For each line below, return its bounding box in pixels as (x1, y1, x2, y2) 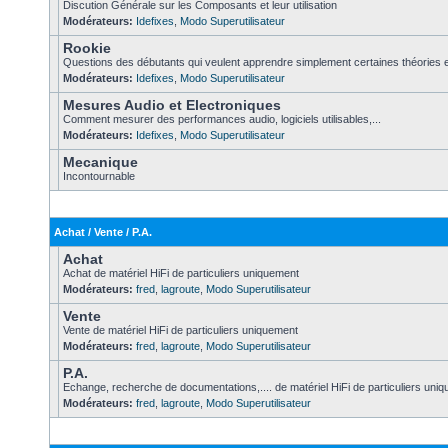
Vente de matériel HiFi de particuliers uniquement (63, 324, 298, 336)
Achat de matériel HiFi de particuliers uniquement (63, 267, 299, 279)
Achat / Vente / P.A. (54, 226, 152, 238)
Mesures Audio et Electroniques (63, 97, 281, 113)
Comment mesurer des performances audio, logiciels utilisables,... (63, 113, 381, 125)
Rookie (63, 40, 111, 56)
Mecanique (63, 154, 138, 170)
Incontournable (63, 170, 135, 182)
